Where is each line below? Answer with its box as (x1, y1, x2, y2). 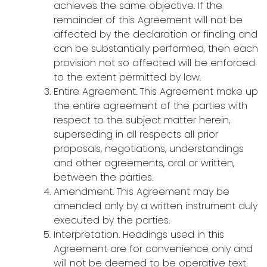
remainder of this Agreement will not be (54, 13, 243, 27)
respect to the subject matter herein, (54, 113, 230, 128)
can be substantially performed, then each (54, 42, 258, 56)
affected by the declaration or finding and (54, 27, 257, 42)
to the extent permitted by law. (54, 70, 201, 85)
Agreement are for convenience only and (54, 242, 253, 256)
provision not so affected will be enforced (54, 56, 255, 70)
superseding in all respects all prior (54, 128, 218, 142)
